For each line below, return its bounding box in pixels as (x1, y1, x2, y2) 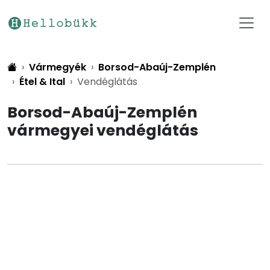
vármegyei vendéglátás (7, 120, 198, 141)
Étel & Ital (19, 75, 65, 89)
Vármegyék (29, 60, 86, 74)
